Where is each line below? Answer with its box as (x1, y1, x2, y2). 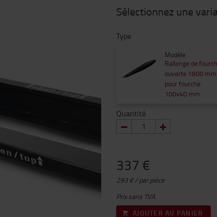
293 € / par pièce (116, 175, 164, 185)
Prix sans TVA (116, 192, 155, 201)
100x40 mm (165, 89, 200, 98)
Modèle (165, 50, 186, 59)
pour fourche (165, 79, 201, 88)
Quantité (116, 108, 146, 119)
